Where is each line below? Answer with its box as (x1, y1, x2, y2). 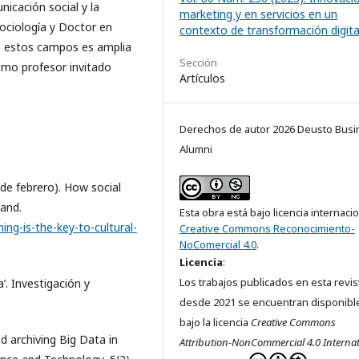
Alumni (179, 142, 212, 157)
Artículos (179, 71, 225, 87)
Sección (179, 55, 217, 71)
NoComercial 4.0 (179, 237, 256, 252)
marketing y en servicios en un (179, 6, 337, 22)
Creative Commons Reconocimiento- (179, 221, 355, 236)
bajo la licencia (179, 315, 251, 330)
